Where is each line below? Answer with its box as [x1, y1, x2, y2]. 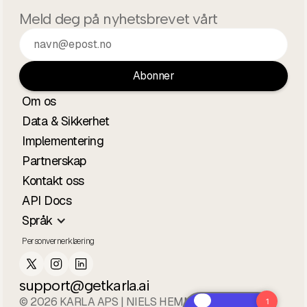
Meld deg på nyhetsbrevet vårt [19, 10, 218, 29]
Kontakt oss [22, 173, 84, 189]
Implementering [22, 133, 104, 149]
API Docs [22, 193, 72, 209]
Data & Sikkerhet [22, 113, 110, 130]
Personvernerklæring [22, 236, 95, 247]
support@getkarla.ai [19, 276, 150, 295]
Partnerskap [22, 153, 86, 169]
